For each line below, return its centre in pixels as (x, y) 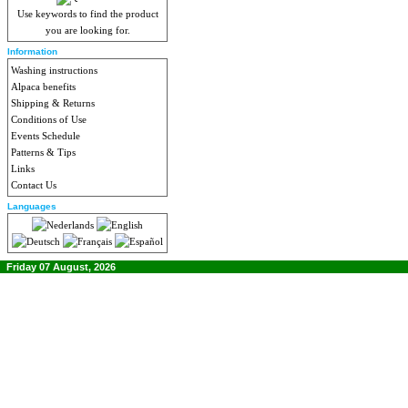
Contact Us (34, 185)
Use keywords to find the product (87, 14)
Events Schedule (46, 136)
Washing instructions (54, 70)
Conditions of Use (49, 119)
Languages (32, 206)
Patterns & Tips (43, 152)
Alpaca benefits (43, 87)
